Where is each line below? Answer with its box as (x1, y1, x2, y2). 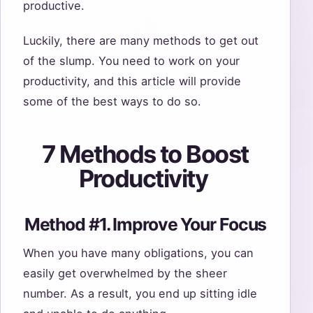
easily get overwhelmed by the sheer (23, 266, 227, 281)
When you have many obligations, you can (23, 246, 254, 261)
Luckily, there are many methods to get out (23, 34, 259, 48)
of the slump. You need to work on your (23, 54, 240, 68)
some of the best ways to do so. (23, 94, 205, 109)
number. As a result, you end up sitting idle (23, 286, 257, 301)
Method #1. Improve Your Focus (24, 213, 267, 235)
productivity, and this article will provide (23, 74, 241, 89)
